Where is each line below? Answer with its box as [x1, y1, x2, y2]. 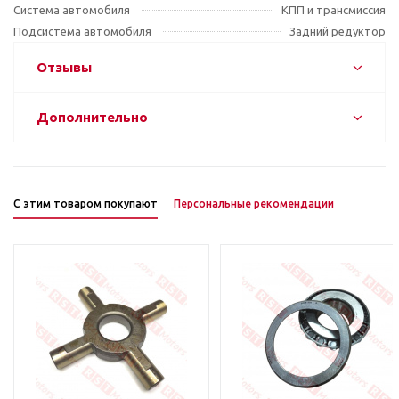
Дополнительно [37, 110, 148, 125]
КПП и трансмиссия [281, 4, 386, 16]
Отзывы [37, 60, 92, 75]
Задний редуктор [289, 25, 386, 37]
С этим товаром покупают [13, 198, 158, 209]
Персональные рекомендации [174, 198, 334, 209]
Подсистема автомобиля [13, 25, 151, 37]
